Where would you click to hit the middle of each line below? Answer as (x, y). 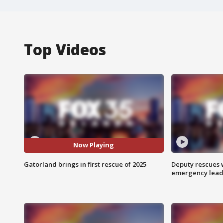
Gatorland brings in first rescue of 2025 (85, 164)
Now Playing (94, 145)
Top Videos (65, 49)
